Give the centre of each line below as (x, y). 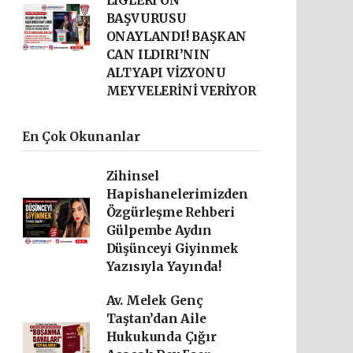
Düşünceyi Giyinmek (173, 249)
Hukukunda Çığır (161, 337)
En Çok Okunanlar (81, 137)
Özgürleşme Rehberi (171, 212)
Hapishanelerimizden (177, 194)
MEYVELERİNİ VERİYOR (181, 91)
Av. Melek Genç (154, 301)
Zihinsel (133, 176)
